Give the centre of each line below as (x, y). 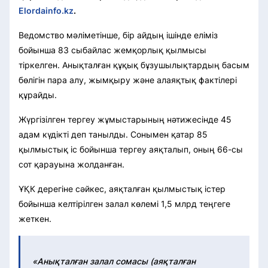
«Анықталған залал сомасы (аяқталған (114, 261)
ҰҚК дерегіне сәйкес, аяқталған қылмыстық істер (122, 188)
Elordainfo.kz (46, 10)
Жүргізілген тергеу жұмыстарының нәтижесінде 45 (125, 119)
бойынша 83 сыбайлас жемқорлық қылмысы (112, 50)
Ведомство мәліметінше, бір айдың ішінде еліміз (118, 35)
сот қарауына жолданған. (71, 164)
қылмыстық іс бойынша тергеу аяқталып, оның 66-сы (131, 149)
